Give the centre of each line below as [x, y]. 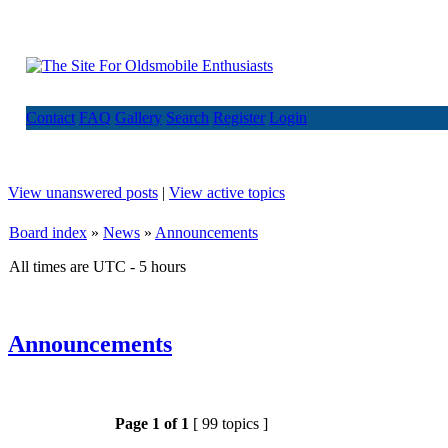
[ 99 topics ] [230, 423]
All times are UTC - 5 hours [97, 266]
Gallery [138, 117]
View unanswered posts [83, 192]
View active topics [227, 192]
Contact [50, 117]
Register [239, 117]
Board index [48, 232]
